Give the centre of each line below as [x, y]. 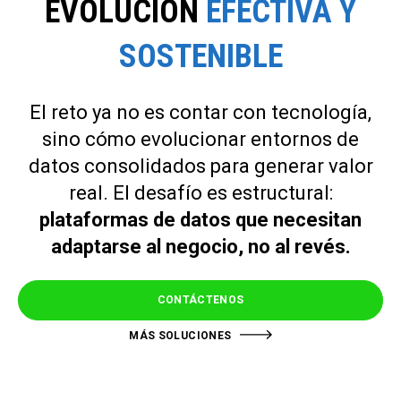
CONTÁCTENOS [200, 299]
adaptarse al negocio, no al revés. [200, 246]
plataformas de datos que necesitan [200, 219]
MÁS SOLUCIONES [180, 335]
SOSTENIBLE [200, 57]
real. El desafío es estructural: [200, 192]
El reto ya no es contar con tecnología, [200, 112]
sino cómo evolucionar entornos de [200, 139]
